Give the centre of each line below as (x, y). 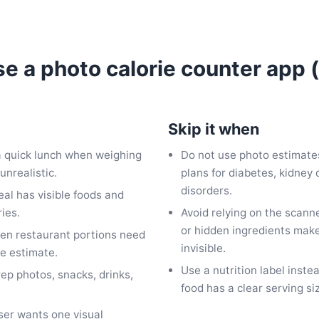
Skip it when (214, 129)
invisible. (204, 248)
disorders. (207, 190)
